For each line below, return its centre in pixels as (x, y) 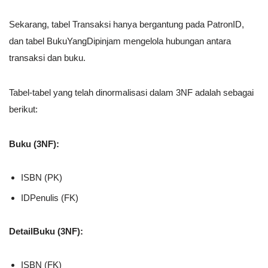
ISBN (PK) (42, 178)
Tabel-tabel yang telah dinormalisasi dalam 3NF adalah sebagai (131, 93)
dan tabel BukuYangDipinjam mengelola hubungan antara (120, 41)
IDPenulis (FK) (50, 198)
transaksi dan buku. (47, 58)
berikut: (23, 109)
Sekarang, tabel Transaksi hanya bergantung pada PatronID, (127, 25)
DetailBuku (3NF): (46, 232)
